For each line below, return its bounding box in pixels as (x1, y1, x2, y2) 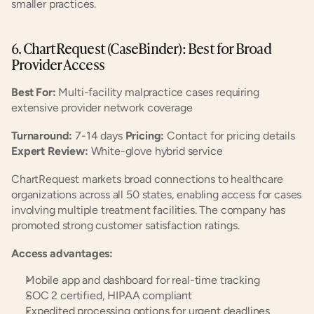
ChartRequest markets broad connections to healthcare (11, 172, 283, 186)
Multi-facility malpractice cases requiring (55, 86, 259, 99)
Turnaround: (11, 129, 73, 142)
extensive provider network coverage (11, 101, 193, 114)
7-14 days (72, 129, 125, 142)
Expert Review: (11, 144, 88, 158)
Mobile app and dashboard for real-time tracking (25, 273, 260, 287)
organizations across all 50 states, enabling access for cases (11, 188, 302, 201)
